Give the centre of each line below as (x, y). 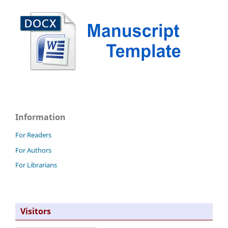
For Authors (33, 150)
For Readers (33, 135)
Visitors (35, 211)
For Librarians (36, 165)
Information (40, 117)
